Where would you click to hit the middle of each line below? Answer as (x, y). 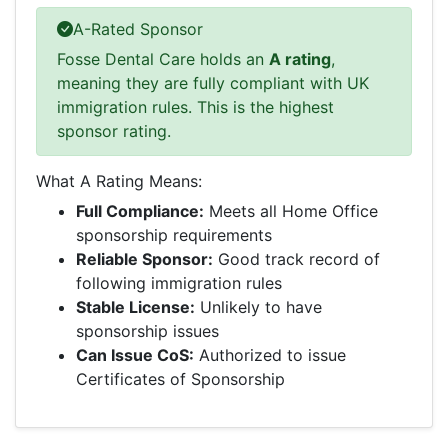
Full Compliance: (140, 211)
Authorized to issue (270, 355)
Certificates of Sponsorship (180, 379)
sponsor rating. (114, 131)
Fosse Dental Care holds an (163, 59)
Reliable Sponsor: (144, 259)
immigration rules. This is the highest (195, 107)
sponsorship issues (147, 331)
